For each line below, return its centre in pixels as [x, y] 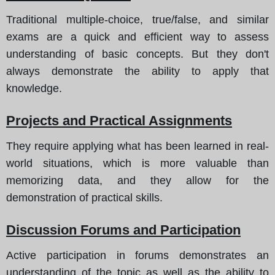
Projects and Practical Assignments [119, 120]
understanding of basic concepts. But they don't [137, 54]
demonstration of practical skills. [84, 197]
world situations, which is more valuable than [137, 163]
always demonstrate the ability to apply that [137, 71]
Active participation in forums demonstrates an [137, 255]
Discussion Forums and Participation [123, 230]
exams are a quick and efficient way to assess [137, 37]
